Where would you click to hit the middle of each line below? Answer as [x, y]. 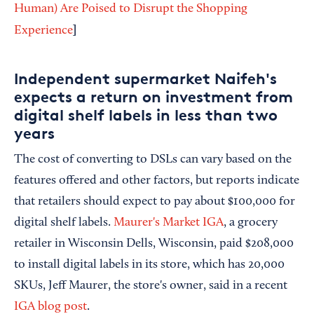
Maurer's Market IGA [169, 223]
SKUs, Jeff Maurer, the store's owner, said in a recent [151, 286]
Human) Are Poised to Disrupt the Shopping [131, 9]
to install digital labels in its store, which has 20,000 [149, 265]
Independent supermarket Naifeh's [145, 79]
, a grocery [251, 223]
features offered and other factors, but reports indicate [157, 181]
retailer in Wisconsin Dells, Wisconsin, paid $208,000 [154, 244]
